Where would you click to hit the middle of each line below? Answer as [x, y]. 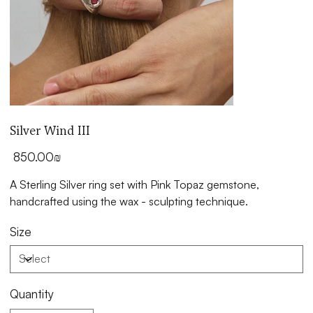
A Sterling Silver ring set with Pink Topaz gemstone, [135, 184]
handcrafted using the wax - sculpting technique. [129, 201]
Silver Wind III [50, 130]
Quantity [32, 293]
